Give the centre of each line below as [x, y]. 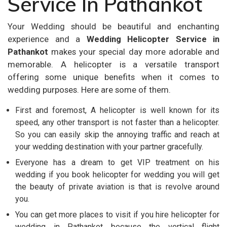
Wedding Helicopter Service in [153, 39]
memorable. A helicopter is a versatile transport [113, 64]
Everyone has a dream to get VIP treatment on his [117, 162]
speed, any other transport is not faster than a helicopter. [117, 122]
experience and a [47, 39]
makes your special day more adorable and [134, 51]
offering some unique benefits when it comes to [113, 77]
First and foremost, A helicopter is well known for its [117, 110]
